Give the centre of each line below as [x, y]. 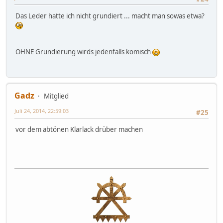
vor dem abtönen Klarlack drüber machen [79, 130]
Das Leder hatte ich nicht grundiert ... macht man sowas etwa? [111, 16]
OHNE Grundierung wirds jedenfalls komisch [84, 52]
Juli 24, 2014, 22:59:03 [42, 111]
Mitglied [56, 96]
